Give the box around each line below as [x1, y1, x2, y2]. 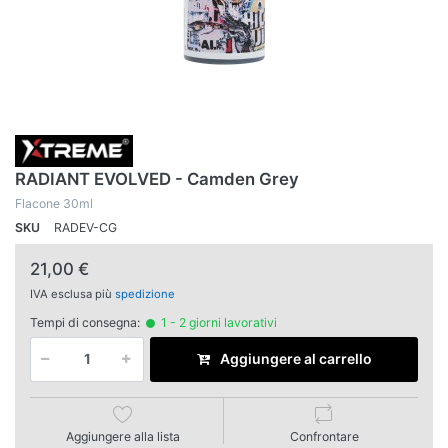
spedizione [115, 287, 175, 302]
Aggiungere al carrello [219, 350, 372, 368]
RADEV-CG [54, 220, 117, 236]
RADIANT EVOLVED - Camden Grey [15, 169, 299, 190]
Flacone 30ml [15, 196, 93, 212]
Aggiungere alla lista [66, 428, 180, 444]
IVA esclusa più [30, 287, 115, 302]
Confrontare [289, 428, 359, 444]
